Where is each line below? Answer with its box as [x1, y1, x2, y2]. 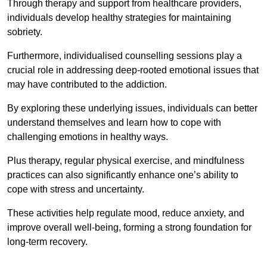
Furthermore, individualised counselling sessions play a [7, 51, 242, 61]
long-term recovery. [7, 237, 88, 247]
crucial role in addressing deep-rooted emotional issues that [7, 65, 259, 76]
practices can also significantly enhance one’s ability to [7, 170, 238, 181]
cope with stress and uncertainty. [7, 184, 144, 195]
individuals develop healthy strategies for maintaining [7, 13, 231, 23]
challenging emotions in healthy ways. [7, 132, 168, 142]
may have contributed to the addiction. [7, 79, 169, 90]
